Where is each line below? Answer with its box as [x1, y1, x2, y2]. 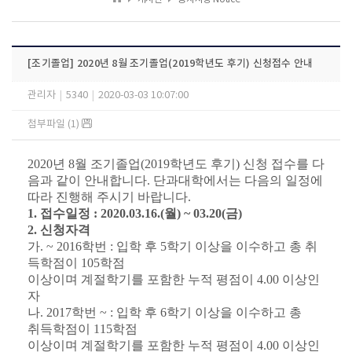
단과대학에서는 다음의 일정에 [153, 174, 323, 187]
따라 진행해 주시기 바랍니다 [27, 190, 188, 203]
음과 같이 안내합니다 [27, 174, 147, 187]
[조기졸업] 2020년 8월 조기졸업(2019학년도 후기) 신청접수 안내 [27, 57, 313, 70]
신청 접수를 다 [243, 157, 324, 170]
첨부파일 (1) [27, 119, 82, 130]
